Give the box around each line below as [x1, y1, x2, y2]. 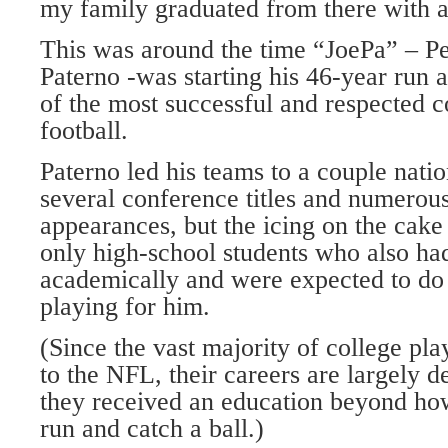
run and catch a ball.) [40, 414, 264, 443]
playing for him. [40, 292, 210, 321]
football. [40, 116, 128, 145]
